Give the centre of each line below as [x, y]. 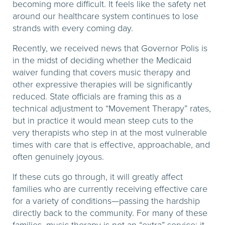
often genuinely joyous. [58, 157]
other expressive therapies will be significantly [102, 84]
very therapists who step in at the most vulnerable [110, 133]
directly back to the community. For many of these [110, 213]
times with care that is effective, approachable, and [111, 145]
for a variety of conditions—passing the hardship [106, 201]
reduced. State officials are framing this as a [97, 96]
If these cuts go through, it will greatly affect [98, 177]
